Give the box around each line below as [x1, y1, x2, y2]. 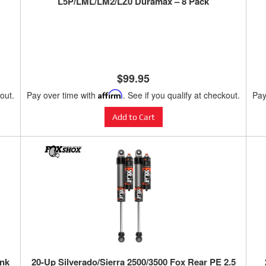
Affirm [98, 89, 123, 100]
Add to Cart [112, 112, 155, 122]
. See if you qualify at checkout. [123, 89, 240, 102]
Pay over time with [27, 89, 98, 102]
